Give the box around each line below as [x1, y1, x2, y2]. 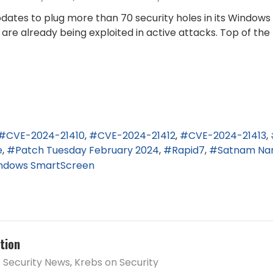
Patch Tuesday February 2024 [15, 143, 159, 158]
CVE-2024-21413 [188, 128, 266, 143]
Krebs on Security [74, 255, 158, 270]
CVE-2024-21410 [6, 128, 85, 143]
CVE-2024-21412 [97, 128, 175, 143]
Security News [3, 255, 70, 270]
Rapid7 [172, 143, 205, 158]
